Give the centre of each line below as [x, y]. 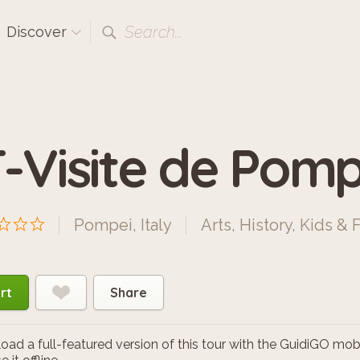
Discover [39, 32]
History [266, 225]
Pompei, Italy [123, 225]
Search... [153, 32]
